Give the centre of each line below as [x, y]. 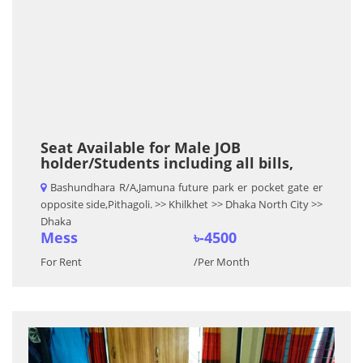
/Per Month [222, 262]
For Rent [61, 262]
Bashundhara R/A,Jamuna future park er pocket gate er [186, 187]
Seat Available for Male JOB [141, 147]
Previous [60, 337]
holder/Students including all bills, [167, 163]
